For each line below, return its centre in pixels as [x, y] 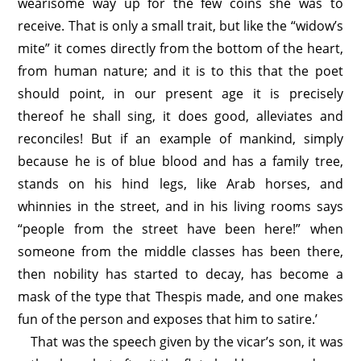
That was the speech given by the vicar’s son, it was [187, 342]
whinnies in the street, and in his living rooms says [180, 206]
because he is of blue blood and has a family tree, [180, 161]
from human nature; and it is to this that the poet [180, 71]
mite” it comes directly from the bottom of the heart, [180, 48]
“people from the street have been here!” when [180, 229]
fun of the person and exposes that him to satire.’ [168, 319]
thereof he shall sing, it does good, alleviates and [180, 116]
